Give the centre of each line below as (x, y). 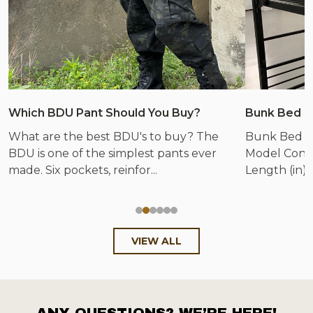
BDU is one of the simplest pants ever (112, 153)
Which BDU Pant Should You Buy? (104, 112)
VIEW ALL (156, 241)
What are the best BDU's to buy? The (114, 136)
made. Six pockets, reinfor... (83, 170)
